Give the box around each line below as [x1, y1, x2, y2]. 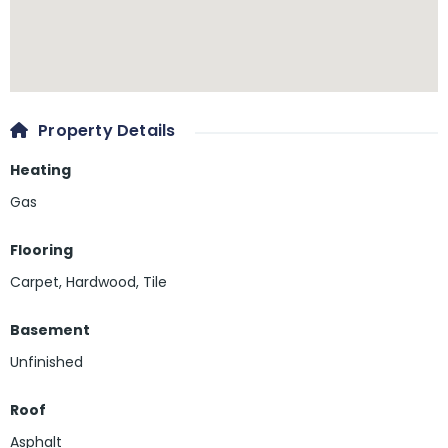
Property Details [38, 119, 176, 143]
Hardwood [66, 272, 136, 293]
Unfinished [10, 352, 83, 373]
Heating [10, 160, 71, 181]
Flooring [10, 240, 73, 261]
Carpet [10, 272, 59, 293]
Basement [10, 320, 90, 341]
